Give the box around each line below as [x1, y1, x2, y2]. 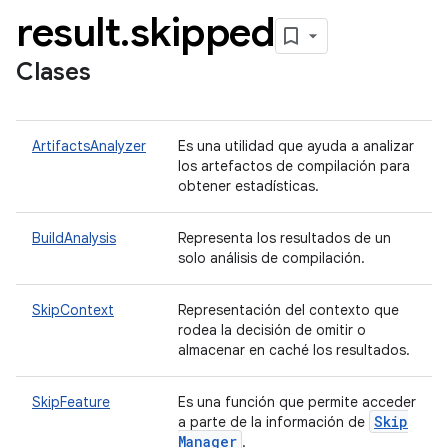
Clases [16, 57, 91, 87]
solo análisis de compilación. [178, 249, 369, 267]
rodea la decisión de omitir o [178, 321, 366, 339]
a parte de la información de [178, 413, 369, 431]
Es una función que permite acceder [178, 393, 416, 411]
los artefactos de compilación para [178, 157, 410, 175]
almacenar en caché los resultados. [178, 341, 414, 359]
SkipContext [32, 301, 114, 319]
